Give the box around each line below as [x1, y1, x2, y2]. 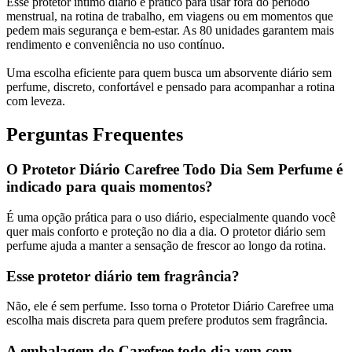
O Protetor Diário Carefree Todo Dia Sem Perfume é [6, 161, 343, 178]
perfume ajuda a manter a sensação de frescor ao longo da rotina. [6, 238, 326, 252]
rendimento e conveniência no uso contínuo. [6, 38, 225, 52]
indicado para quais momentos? [6, 178, 213, 196]
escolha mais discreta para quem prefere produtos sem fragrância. [6, 313, 328, 328]
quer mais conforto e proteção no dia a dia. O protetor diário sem [6, 224, 325, 238]
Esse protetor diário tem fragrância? [6, 267, 240, 284]
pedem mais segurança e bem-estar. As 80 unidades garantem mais [6, 24, 334, 38]
